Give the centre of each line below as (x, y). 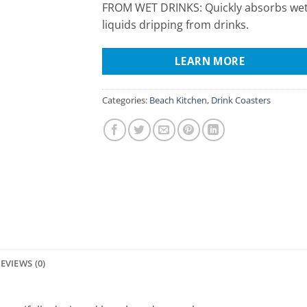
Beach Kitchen (178, 100)
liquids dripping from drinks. (175, 25)
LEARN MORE (210, 61)
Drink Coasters (241, 100)
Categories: (126, 100)
